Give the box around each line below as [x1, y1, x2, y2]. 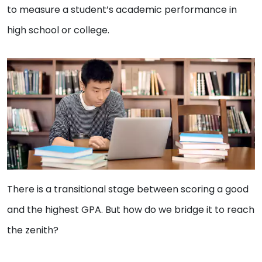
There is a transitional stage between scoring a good [7, 182, 249, 196]
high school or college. [7, 23, 112, 37]
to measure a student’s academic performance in [7, 3, 237, 17]
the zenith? [7, 223, 58, 237]
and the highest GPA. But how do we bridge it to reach [7, 202, 254, 216]
